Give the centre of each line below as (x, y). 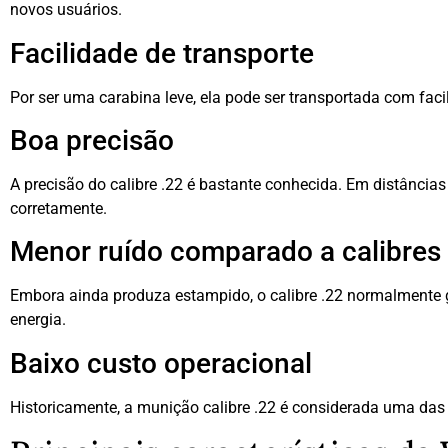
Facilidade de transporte (162, 53)
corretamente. (58, 208)
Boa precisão (92, 140)
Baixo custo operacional (161, 363)
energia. (38, 320)
